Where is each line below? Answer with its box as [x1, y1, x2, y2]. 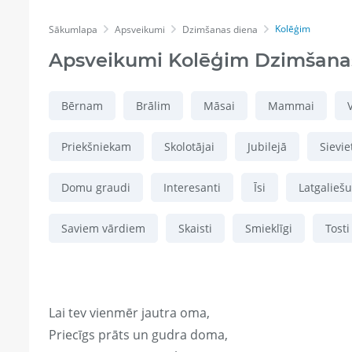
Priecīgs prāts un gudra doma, [49, 326, 228, 344]
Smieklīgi [245, 221, 292, 236]
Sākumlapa [49, 23, 97, 37]
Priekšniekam [61, 139, 131, 155]
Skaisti [178, 221, 212, 236]
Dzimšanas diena [182, 23, 258, 37]
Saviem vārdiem [61, 221, 145, 236]
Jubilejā [247, 139, 287, 155]
